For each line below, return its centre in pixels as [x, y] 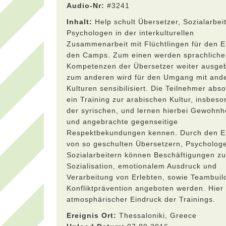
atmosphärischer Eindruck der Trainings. [141, 199]
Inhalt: [79, 22]
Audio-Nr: [86, 6]
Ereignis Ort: [92, 215]
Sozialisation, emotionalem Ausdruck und [142, 166]
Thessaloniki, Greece [157, 215]
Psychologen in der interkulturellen [130, 33]
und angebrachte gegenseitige [122, 122]
